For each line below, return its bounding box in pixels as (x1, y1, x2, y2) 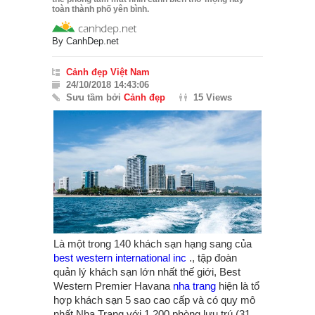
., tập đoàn (186, 251, 237, 264)
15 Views (193, 91, 232, 103)
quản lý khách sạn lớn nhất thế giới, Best (53, 265, 240, 278)
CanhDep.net (66, 35, 119, 46)
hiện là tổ (216, 279, 259, 292)
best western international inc (53, 251, 186, 264)
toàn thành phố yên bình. (52, 4, 149, 14)
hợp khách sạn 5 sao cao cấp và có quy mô (53, 293, 255, 306)
